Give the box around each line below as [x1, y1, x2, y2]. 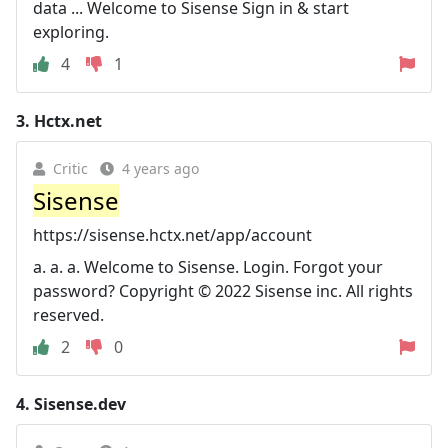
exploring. [33, 20, 109, 43]
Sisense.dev [34, 392, 126, 415]
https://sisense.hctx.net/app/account [33, 223, 312, 246]
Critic [53, 158, 88, 178]
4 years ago [122, 158, 199, 178]
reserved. [33, 303, 104, 326]
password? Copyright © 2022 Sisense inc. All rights [33, 279, 413, 302]
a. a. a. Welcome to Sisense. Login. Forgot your [33, 255, 383, 278]
